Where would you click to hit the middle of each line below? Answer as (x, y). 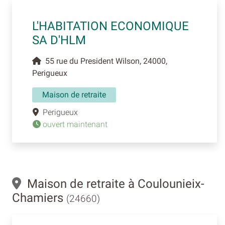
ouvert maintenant (74, 124)
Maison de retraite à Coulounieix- (113, 184)
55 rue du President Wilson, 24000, (104, 61)
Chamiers (39, 198)
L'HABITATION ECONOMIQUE (110, 26)
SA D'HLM (59, 40)
